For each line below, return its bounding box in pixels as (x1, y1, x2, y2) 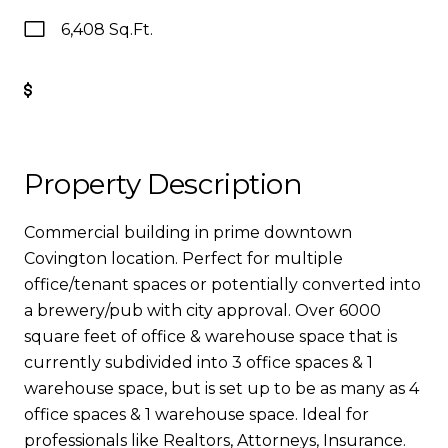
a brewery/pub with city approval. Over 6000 (24, 301, 381, 320)
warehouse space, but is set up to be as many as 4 (24, 379, 419, 398)
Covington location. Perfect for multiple (24, 249, 343, 268)
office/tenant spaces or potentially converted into (24, 275, 421, 294)
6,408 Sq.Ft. (61, 20, 153, 39)
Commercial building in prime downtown (24, 223, 352, 242)
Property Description (24, 167, 303, 201)
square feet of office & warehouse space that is (24, 327, 397, 346)
